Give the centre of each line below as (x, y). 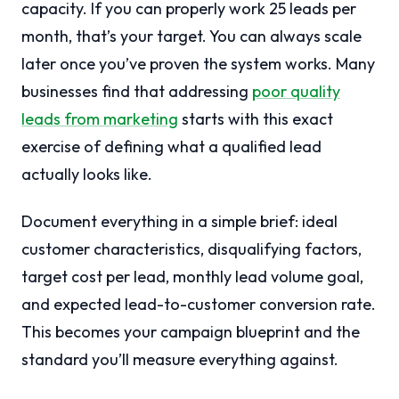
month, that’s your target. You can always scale (191, 37)
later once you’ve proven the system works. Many (198, 64)
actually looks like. (87, 175)
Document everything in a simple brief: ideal (179, 222)
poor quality (296, 92)
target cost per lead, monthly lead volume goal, (192, 277)
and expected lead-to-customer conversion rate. (199, 305)
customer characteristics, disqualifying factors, (191, 249)
